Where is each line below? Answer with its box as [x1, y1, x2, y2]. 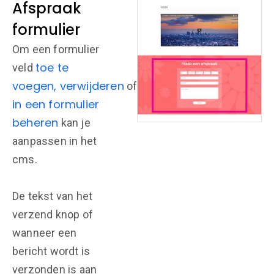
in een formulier [12, 97, 100, 112]
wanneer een [12, 226, 77, 239]
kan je [58, 116, 91, 129]
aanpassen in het [12, 135, 97, 147]
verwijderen [59, 78, 124, 94]
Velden [139, 78, 178, 94]
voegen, [12, 78, 60, 94]
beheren [12, 115, 59, 130]
